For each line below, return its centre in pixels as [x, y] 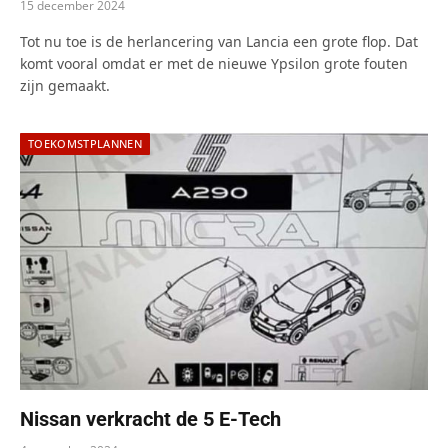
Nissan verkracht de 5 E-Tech [150, 419]
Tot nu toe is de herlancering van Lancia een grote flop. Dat [219, 42]
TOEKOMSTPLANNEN [85, 144]
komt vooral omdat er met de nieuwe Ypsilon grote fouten [214, 64]
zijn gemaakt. [65, 86]
